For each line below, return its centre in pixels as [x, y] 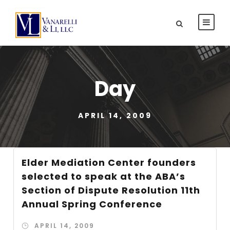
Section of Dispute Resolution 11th [111, 190]
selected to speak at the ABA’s [104, 176]
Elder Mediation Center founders [109, 162]
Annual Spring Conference [92, 204]
